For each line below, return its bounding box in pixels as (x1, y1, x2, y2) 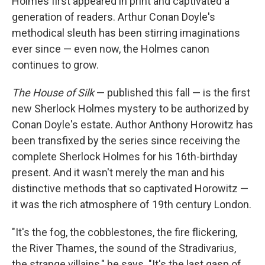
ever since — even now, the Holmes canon (12, 43, 209, 55)
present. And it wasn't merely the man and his (12, 166, 225, 179)
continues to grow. (12, 59, 99, 71)
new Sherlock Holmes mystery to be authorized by (12, 102, 249, 115)
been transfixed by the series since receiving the (12, 134, 240, 147)
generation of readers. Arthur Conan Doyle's (12, 11, 215, 23)
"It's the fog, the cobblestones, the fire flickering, (12, 226, 237, 238)
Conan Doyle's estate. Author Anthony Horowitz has (12, 118, 253, 131)
